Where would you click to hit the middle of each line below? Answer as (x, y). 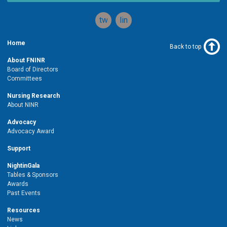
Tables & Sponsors (33, 175)
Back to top (185, 46)
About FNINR (26, 60)
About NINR (23, 105)
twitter (111, 20)
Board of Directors (33, 69)
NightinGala (23, 165)
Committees (25, 78)
